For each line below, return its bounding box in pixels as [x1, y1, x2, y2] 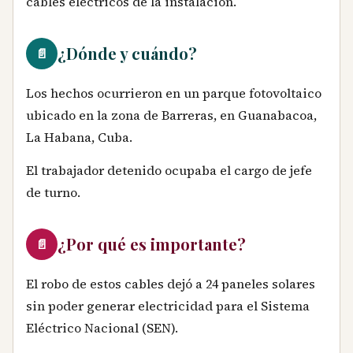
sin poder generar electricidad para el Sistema [26, 296, 310, 314]
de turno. [26, 183, 80, 201]
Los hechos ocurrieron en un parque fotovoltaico [26, 84, 321, 102]
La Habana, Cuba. [26, 128, 132, 147]
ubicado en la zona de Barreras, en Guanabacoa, [26, 106, 317, 124]
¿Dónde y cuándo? [58, 43, 197, 65]
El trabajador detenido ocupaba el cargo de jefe [26, 161, 312, 179]
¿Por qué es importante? [58, 232, 246, 255]
